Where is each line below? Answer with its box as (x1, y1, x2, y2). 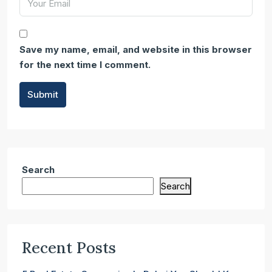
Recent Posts (22, 238, 116, 257)
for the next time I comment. (19, 59, 151, 70)
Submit (27, 89, 58, 100)
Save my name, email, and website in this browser (19, 44, 252, 55)
